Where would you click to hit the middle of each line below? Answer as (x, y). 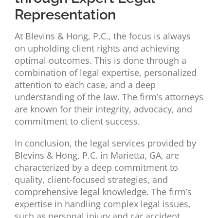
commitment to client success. (77, 121)
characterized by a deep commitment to (96, 168)
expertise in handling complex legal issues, (102, 204)
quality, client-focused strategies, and (91, 180)
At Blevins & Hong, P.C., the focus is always (102, 36)
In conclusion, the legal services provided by (105, 143)
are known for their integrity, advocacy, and (103, 109)
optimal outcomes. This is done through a (100, 61)
